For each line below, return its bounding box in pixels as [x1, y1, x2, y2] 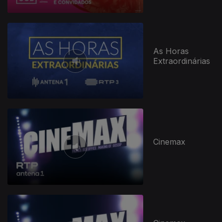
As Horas [153, 46, 189, 56]
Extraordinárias [153, 55, 211, 66]
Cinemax [153, 137, 186, 147]
